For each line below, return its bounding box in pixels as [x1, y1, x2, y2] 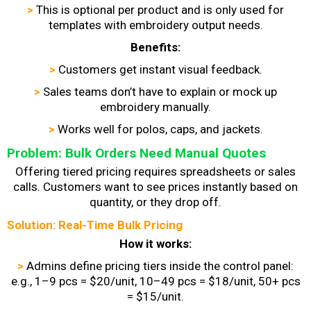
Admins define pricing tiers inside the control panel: [26, 258, 294, 273]
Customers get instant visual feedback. [58, 62, 262, 76]
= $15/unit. [127, 289, 184, 303]
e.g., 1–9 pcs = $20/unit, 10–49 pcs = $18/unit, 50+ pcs [10, 274, 301, 288]
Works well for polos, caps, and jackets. [57, 121, 263, 136]
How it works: [119, 236, 192, 251]
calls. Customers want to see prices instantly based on [13, 179, 298, 194]
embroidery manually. [100, 99, 211, 114]
